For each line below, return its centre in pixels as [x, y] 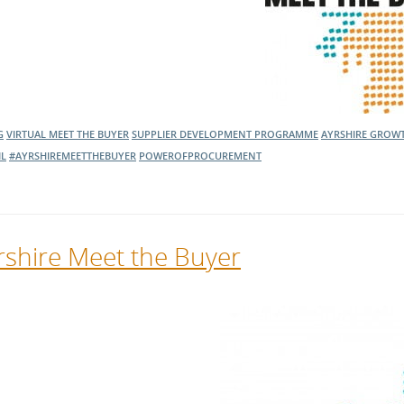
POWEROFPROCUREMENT [200, 156]
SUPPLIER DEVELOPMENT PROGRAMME [225, 134]
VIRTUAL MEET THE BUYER [68, 134]
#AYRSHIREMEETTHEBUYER [73, 156]
